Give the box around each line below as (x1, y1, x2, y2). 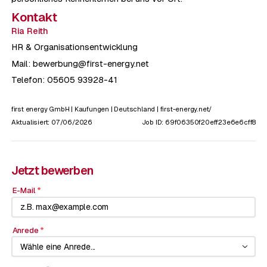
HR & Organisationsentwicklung (11, 42, 138, 52)
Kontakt (11, 10, 57, 24)
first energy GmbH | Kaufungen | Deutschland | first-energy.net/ (11, 105, 212, 113)
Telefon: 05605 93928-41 (11, 75, 117, 85)
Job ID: (141, 119, 166, 126)
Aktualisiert (11, 119, 48, 126)
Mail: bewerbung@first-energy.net (11, 58, 149, 69)
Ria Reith (11, 26, 48, 36)
